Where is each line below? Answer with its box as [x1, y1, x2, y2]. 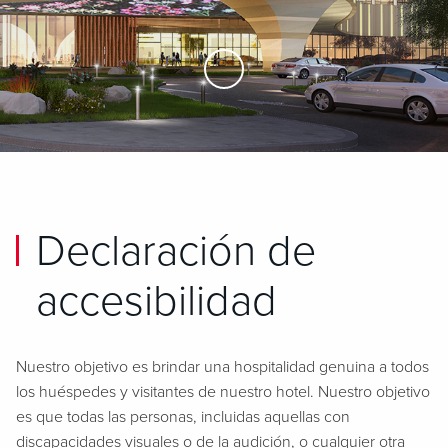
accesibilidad [36, 276, 277, 327]
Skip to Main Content [223, 68, 372, 89]
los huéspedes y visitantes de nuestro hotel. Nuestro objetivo [16, 382, 430, 402]
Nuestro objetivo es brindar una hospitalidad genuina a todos [16, 357, 429, 377]
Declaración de [36, 226, 316, 277]
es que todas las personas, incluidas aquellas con [16, 407, 350, 427]
